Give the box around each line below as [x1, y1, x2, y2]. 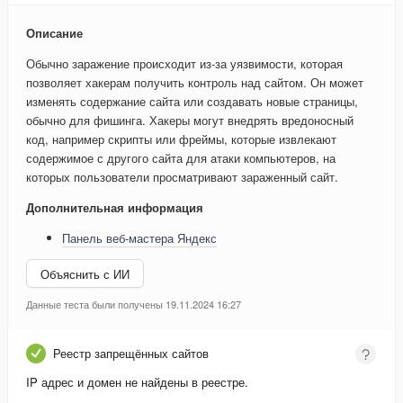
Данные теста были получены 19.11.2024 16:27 [26, 297, 241, 312]
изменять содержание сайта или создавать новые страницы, [26, 93, 358, 111]
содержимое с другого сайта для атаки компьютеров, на [26, 149, 336, 167]
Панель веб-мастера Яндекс [62, 229, 217, 247]
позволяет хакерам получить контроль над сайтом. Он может [26, 74, 363, 92]
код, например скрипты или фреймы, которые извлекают [26, 130, 336, 148]
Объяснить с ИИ [40, 264, 130, 282]
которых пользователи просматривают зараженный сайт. [26, 168, 338, 186]
